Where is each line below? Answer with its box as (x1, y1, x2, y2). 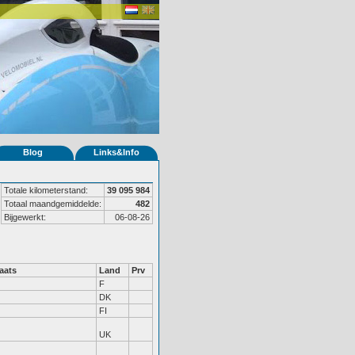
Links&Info (94, 147, 139, 157)
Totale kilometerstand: (4, 185, 88, 195)
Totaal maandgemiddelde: (4, 199, 101, 208)
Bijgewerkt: (4, 212, 46, 222)
